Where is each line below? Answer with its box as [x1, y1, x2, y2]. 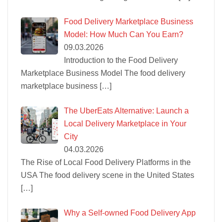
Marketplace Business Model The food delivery [21, 68, 185, 77]
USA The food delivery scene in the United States [21, 170, 194, 179]
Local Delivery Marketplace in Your [64, 119, 186, 128]
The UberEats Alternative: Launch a [64, 106, 189, 115]
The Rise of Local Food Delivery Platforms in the [21, 158, 191, 166]
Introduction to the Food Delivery [64, 55, 178, 64]
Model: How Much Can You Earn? [64, 30, 183, 39]
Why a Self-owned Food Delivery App [64, 208, 196, 217]
